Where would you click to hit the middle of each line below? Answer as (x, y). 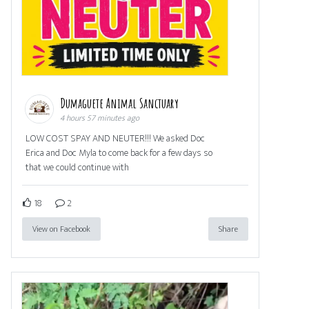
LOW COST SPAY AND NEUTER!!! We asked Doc (115, 138)
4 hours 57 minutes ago (100, 118)
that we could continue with (77, 167)
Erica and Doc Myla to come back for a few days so (119, 152)
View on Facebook (61, 229)
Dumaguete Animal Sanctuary (121, 103)
